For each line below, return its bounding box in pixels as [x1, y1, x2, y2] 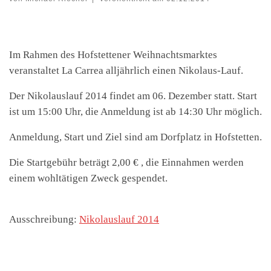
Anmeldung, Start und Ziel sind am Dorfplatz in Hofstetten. [9, 131, 262, 143]
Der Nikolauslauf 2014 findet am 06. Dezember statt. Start [9, 90, 257, 102]
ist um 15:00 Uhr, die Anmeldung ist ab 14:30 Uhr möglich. [9, 105, 262, 117]
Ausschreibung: [9, 213, 79, 225]
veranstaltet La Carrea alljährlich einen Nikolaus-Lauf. [9, 64, 243, 76]
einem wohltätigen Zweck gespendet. [9, 172, 168, 184]
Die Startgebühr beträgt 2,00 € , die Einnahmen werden [9, 156, 244, 168]
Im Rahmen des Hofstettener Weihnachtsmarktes [9, 48, 217, 60]
